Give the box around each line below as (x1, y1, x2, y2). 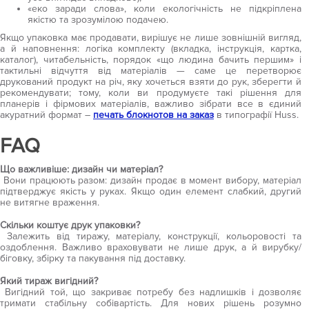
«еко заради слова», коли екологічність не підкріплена (28, 3, 301, 14)
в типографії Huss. (214, 109, 299, 121)
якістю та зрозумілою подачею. (28, 14, 168, 26)
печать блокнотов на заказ (93, 109, 214, 121)
